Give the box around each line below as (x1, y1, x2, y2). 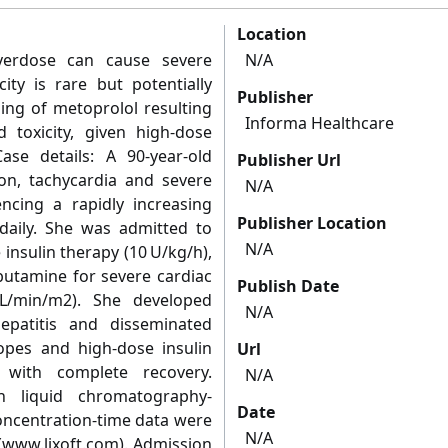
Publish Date (237, 275, 339, 298)
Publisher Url (237, 149, 341, 172)
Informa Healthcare (245, 112, 394, 135)
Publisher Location (237, 212, 387, 235)
